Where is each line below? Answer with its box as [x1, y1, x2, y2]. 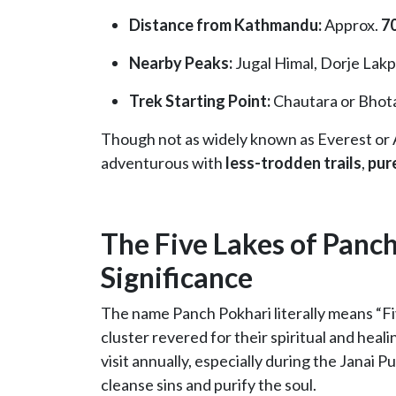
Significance [101, 260, 253, 295]
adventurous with [101, 153, 225, 173]
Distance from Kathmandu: [129, 15, 322, 35]
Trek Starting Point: [129, 91, 270, 111]
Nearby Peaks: [129, 53, 232, 73]
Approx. [322, 15, 381, 35]
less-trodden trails [225, 153, 362, 173]
